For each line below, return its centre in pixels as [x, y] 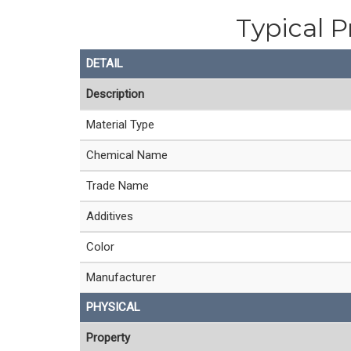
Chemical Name [127, 155]
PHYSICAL [113, 307]
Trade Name [118, 186]
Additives [110, 216]
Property [108, 338]
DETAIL [105, 63]
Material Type [120, 125]
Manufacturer [121, 277]
